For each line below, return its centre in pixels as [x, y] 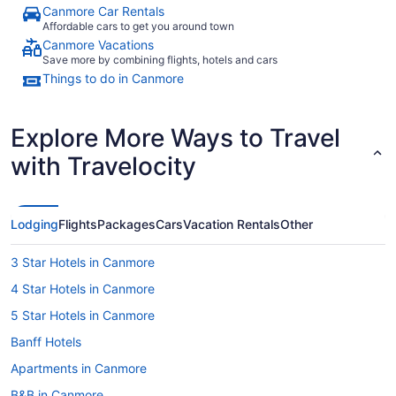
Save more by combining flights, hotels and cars [160, 59]
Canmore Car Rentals [103, 11]
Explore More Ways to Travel [175, 137]
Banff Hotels [46, 341]
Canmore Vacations [98, 44]
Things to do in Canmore [113, 78]
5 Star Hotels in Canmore [83, 315]
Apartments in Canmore [79, 368]
